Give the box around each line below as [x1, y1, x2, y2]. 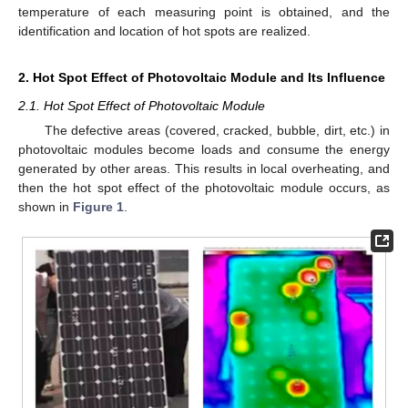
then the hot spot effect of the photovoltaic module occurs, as [18, 180, 390, 195]
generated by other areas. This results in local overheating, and [18, 161, 390, 176]
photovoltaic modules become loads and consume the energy [18, 142, 390, 157]
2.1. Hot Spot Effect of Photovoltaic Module [18, 97, 265, 113]
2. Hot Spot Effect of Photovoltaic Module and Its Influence [18, 69, 385, 85]
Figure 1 [73, 199, 124, 214]
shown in [18, 199, 73, 214]
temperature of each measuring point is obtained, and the [18, 4, 390, 19]
